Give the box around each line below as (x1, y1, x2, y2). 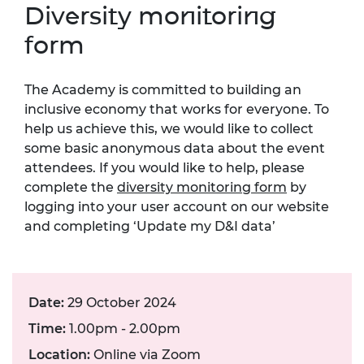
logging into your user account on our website (24, 198, 329, 214)
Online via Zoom (90, 346, 201, 362)
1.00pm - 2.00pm (66, 320, 180, 336)
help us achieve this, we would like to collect (24, 120, 314, 136)
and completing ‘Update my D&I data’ (24, 218, 275, 234)
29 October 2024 (64, 294, 176, 310)
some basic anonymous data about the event (24, 140, 325, 156)
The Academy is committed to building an (24, 81, 301, 97)
